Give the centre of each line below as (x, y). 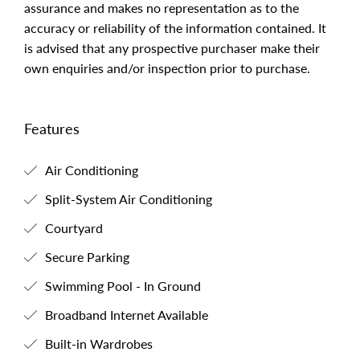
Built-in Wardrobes (97, 344)
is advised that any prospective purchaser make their (172, 48)
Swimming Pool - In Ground (121, 286)
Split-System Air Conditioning (127, 199)
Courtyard (72, 228)
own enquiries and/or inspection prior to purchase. (167, 68)
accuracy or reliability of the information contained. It (175, 28)
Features (52, 129)
